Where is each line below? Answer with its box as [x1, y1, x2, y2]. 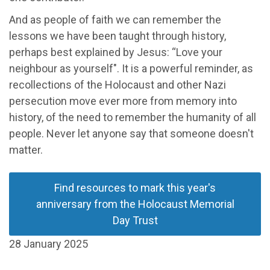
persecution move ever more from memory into [9, 94, 237, 107]
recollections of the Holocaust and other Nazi [9, 78, 226, 91]
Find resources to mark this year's [54, 181, 216, 194]
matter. [9, 143, 43, 156]
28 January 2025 [9, 237, 88, 250]
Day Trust [112, 213, 158, 227]
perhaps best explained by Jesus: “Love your [9, 45, 222, 58]
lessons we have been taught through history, [9, 29, 226, 42]
